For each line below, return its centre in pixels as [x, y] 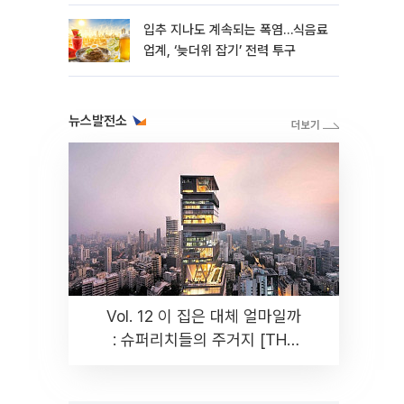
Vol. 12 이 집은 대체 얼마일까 [204, 316]
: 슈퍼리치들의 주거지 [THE [204, 340]
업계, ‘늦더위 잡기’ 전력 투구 [220, 50]
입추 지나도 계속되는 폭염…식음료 [236, 30]
